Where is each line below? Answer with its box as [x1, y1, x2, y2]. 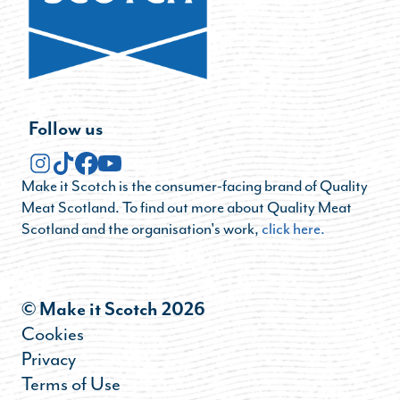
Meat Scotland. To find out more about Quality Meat [21, 196, 352, 217]
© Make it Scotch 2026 [21, 296, 205, 321]
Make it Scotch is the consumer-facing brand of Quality [21, 175, 368, 196]
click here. [262, 218, 325, 238]
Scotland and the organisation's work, [21, 218, 262, 238]
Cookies [21, 321, 84, 346]
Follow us [29, 115, 104, 140]
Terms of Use [21, 371, 121, 396]
